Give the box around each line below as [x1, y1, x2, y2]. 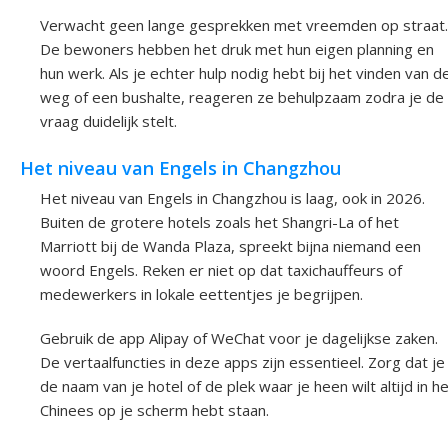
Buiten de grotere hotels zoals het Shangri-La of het [40, 212, 399, 233]
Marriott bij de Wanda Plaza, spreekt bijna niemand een [40, 236, 421, 257]
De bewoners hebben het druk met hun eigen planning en [40, 39, 434, 60]
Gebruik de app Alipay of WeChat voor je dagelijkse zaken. [40, 328, 438, 349]
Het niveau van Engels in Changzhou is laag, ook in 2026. [40, 188, 425, 209]
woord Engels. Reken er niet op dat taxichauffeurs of [40, 260, 402, 281]
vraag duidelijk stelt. [40, 111, 177, 132]
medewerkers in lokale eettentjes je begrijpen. [40, 284, 363, 305]
